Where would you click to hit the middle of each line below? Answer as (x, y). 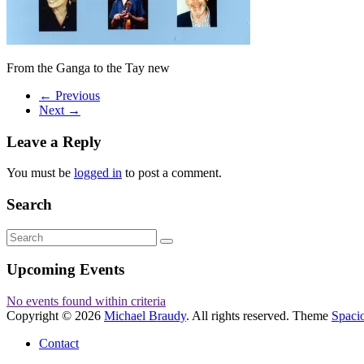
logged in (98, 173)
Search (29, 205)
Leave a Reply (54, 141)
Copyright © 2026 (55, 316)
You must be (40, 173)
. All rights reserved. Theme (259, 316)
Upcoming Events (65, 270)
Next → (60, 110)
